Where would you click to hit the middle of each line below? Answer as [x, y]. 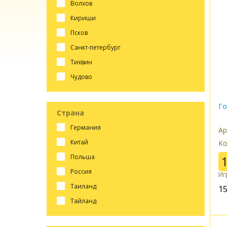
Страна [70, 112]
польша [84, 157]
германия [87, 127]
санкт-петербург [97, 47]
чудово [83, 77]
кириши [85, 18]
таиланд [85, 186]
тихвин [83, 62]
